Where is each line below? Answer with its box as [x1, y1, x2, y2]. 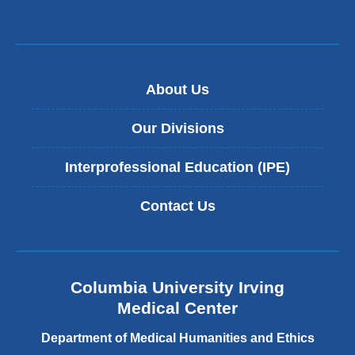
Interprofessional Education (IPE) [65, 158, 290, 175]
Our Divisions [131, 120, 224, 136]
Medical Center [117, 299, 238, 318]
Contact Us [139, 197, 216, 214]
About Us [146, 81, 209, 97]
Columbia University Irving [71, 278, 284, 297]
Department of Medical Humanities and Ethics [40, 330, 315, 345]
